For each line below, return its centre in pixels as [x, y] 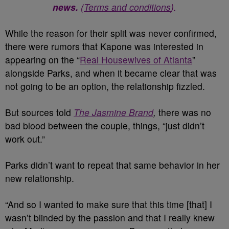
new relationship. [40, 178]
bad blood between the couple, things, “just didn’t [105, 125]
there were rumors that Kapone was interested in [104, 46]
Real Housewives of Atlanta [136, 60]
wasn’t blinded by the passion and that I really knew [110, 217]
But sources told [39, 112]
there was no [185, 112]
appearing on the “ [42, 60]
